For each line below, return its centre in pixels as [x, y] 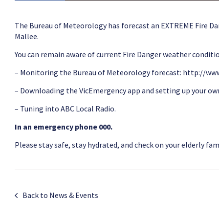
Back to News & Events [60, 195]
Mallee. [27, 36]
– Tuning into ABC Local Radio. [65, 108]
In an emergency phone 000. [64, 126]
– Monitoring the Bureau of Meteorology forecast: [99, 72]
